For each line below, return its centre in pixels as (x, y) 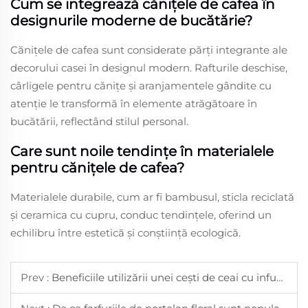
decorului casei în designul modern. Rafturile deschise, (149, 67)
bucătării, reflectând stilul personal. (99, 121)
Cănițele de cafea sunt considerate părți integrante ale (149, 49)
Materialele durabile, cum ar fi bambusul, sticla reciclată (152, 197)
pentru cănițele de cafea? (97, 167)
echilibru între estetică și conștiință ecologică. (125, 232)
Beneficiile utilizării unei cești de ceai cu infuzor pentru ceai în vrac (164, 277)
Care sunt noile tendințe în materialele (142, 151)
